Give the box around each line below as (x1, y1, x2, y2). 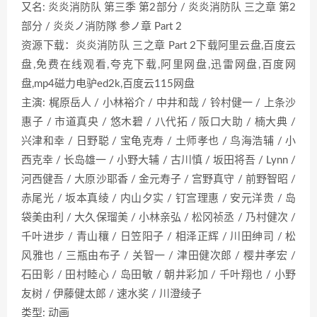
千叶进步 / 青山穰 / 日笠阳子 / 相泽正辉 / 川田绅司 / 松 (21, 231, 296, 243)
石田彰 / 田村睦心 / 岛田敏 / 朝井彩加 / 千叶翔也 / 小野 (21, 270, 296, 281)
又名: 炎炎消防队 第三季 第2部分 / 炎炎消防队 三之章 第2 (21, 2, 296, 13)
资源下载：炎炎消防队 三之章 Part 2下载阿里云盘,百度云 (21, 40, 296, 52)
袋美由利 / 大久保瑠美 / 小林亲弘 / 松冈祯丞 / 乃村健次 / (21, 212, 296, 224)
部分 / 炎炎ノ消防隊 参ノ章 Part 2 (21, 21, 182, 33)
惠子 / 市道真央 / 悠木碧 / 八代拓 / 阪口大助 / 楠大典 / (21, 117, 296, 128)
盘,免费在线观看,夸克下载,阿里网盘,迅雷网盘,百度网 (21, 59, 296, 71)
